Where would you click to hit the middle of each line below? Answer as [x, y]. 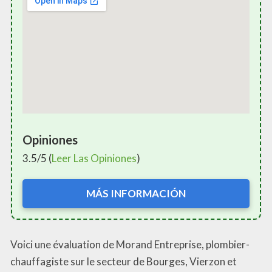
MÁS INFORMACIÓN [136, 194]
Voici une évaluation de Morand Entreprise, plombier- [130, 244]
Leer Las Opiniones [94, 158]
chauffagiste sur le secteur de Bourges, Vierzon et [124, 261]
